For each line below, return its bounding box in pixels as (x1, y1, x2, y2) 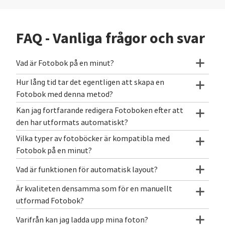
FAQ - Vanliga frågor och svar (16, 28, 205, 49)
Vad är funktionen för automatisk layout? (16, 165, 158, 175)
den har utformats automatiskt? (16, 118, 128, 128)
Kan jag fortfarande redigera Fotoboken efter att (16, 105, 183, 116)
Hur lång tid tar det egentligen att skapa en (16, 77, 164, 88)
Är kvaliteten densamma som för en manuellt (16, 184, 172, 194)
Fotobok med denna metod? (16, 89, 113, 100)
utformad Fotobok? (16, 196, 84, 206)
